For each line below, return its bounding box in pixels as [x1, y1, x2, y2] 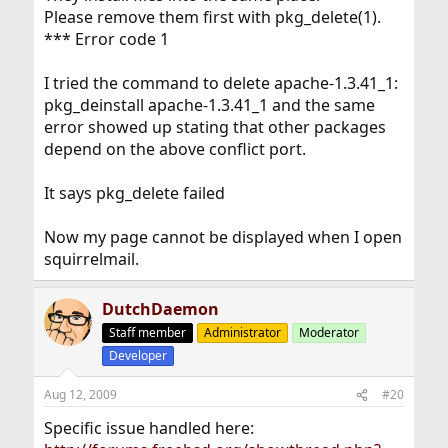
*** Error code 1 [43, 28, 169, 50]
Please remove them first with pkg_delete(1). [43, 6, 381, 28]
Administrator [203, 324, 281, 341]
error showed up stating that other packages [43, 116, 386, 138]
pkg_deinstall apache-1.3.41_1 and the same [43, 94, 375, 116]
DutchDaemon [101, 298, 219, 320]
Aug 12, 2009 [43, 386, 117, 403]
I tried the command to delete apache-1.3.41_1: [43, 72, 398, 94]
